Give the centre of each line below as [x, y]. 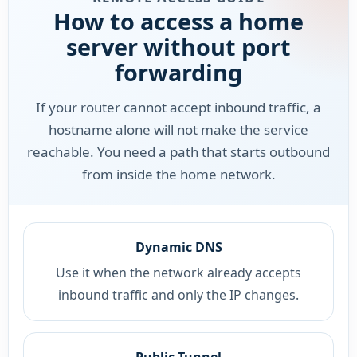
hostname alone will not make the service [178, 129]
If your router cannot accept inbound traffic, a [178, 107]
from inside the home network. [178, 174]
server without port [178, 47]
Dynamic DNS [178, 247]
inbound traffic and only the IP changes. [178, 295]
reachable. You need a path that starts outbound [178, 152]
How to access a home [178, 21]
